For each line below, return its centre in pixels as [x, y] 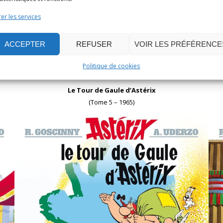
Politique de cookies [111, 66]
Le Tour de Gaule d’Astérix [111, 90]
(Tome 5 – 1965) [111, 102]
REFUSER [94, 44]
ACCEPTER [25, 44]
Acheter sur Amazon [115, 53]
